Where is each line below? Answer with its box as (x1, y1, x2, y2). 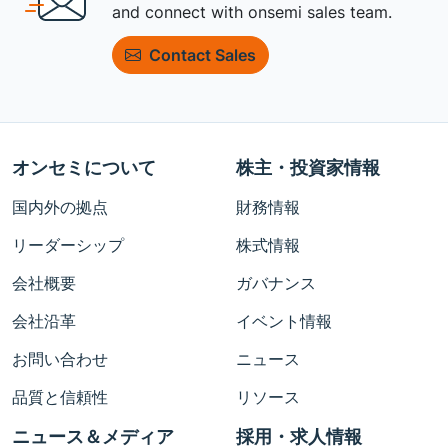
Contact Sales (149, 44, 256, 65)
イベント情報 (236, 311, 332, 331)
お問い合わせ (12, 349, 108, 369)
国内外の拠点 (12, 197, 108, 217)
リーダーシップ (12, 235, 124, 255)
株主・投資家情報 (236, 157, 380, 178)
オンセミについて (12, 157, 156, 178)
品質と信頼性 (12, 387, 108, 407)
